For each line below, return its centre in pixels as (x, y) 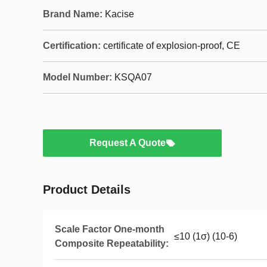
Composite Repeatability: (112, 243)
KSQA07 (133, 77)
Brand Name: (73, 14)
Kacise (119, 14)
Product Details (87, 190)
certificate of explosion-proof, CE (172, 46)
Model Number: (77, 77)
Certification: (72, 46)
